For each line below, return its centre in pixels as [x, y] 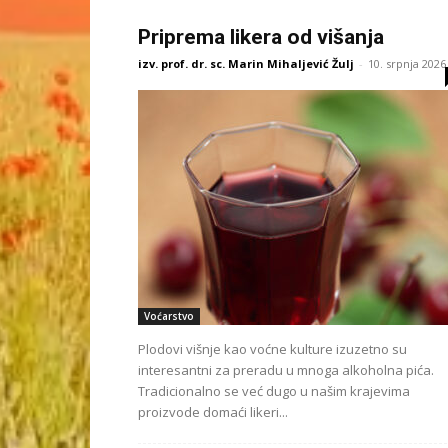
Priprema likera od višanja [261, 37]
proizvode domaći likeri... [213, 412]
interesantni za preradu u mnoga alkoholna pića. [286, 370]
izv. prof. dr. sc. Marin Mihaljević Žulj [246, 63]
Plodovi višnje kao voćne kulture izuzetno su [272, 349]
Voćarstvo [169, 316]
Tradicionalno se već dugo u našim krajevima [274, 391]
